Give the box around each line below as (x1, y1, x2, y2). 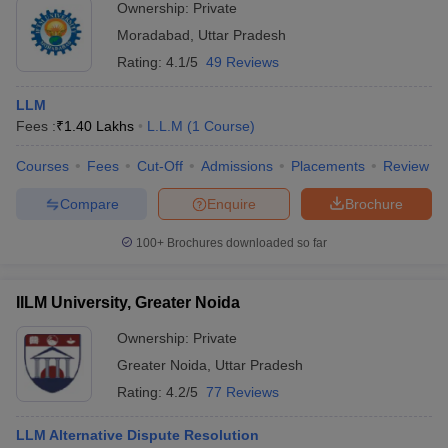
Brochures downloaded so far (164, 236, 327, 250)
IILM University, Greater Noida (16, 294, 240, 311)
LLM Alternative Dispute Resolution (16, 427, 259, 443)
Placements (291, 158, 365, 174)
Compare (59, 195, 119, 212)
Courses (16, 158, 69, 174)
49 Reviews (206, 54, 279, 70)
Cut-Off (137, 158, 183, 174)
